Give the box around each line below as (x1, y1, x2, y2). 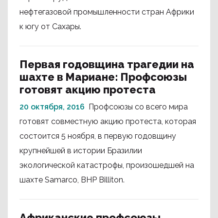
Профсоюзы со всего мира (89, 102, 188, 111)
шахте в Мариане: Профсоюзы (19, 71, 187, 83)
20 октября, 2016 (19, 102, 85, 111)
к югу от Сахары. (19, 22, 81, 31)
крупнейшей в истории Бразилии (19, 146, 142, 155)
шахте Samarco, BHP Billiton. (19, 175, 125, 184)
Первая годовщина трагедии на (19, 58, 194, 71)
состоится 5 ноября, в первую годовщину (19, 131, 176, 141)
